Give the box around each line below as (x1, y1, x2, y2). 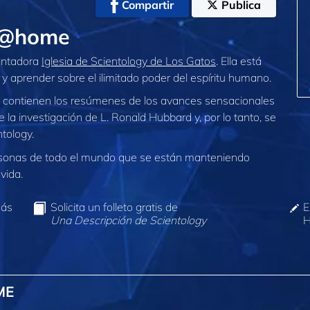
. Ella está (216, 53, 262, 68)
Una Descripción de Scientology (50, 213, 206, 228)
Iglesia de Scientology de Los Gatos (42, 53, 216, 68)
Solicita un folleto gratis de (50, 200, 178, 215)
